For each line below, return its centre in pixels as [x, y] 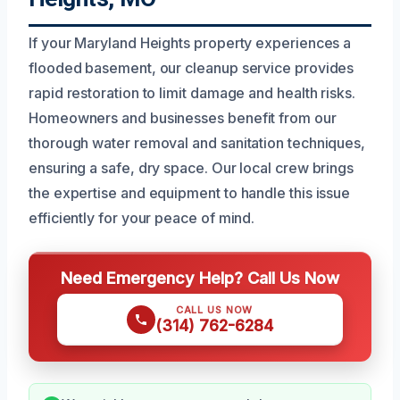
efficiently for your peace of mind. [142, 217]
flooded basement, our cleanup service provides [192, 67]
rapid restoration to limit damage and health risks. [192, 92]
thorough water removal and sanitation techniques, [197, 142]
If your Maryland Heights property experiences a [190, 42]
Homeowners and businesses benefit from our [183, 117]
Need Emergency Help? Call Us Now [200, 277]
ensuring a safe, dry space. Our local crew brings [192, 167]
